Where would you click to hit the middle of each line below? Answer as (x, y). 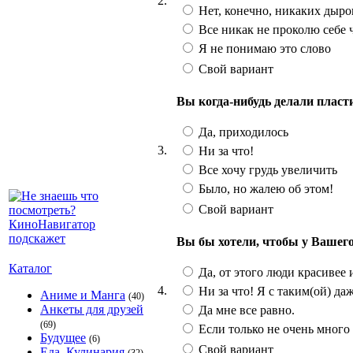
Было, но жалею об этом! (264, 188)
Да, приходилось (242, 132)
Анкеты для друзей (92, 309)
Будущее (63, 338)
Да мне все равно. (245, 310)
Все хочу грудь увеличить (266, 169)
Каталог (30, 268)
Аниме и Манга (83, 295)
